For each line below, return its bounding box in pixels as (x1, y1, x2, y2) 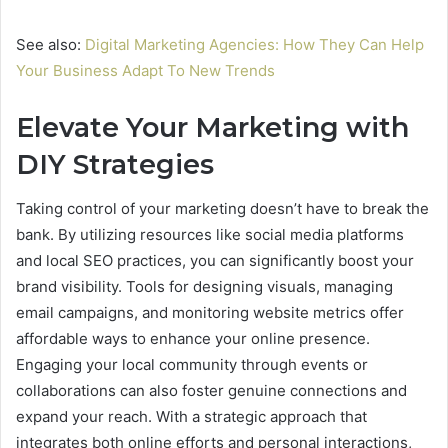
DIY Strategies (16, 147, 214, 181)
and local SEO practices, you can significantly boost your (16, 251, 414, 271)
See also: (16, 34, 85, 54)
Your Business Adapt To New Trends (16, 60, 275, 80)
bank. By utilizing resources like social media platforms (16, 225, 404, 245)
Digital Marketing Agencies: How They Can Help (85, 34, 424, 54)
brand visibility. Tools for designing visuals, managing (16, 277, 393, 297)
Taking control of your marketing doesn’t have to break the (16, 199, 429, 219)
